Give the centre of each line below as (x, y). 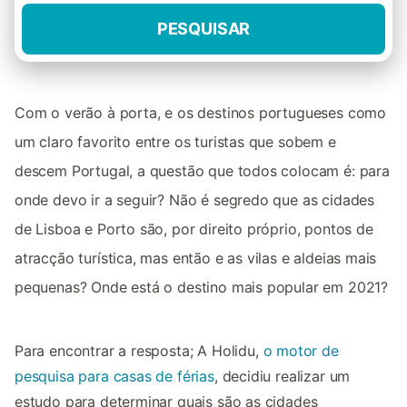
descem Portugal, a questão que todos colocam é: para (202, 171)
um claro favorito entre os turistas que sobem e (175, 142)
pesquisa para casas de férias (114, 376)
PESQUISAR (203, 29)
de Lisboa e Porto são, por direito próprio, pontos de (194, 229)
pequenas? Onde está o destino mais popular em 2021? (202, 287)
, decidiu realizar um (282, 376)
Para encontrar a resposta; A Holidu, (139, 351)
